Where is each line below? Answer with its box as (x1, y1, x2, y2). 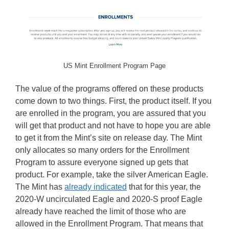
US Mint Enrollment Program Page (63, 61, 166, 70)
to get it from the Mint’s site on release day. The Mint (15, 133, 202, 142)
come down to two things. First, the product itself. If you (15, 96, 212, 105)
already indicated (64, 182, 127, 191)
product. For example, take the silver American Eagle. (15, 170, 208, 179)
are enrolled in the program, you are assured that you (15, 108, 206, 118)
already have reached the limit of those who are (15, 207, 186, 216)
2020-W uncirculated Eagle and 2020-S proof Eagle (15, 194, 202, 203)
